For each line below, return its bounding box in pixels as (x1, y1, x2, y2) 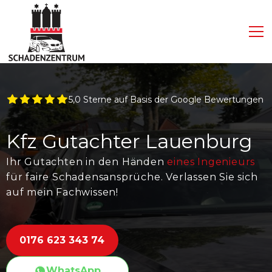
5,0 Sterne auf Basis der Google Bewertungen (68, 94, 263, 105)
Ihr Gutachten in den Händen (6, 156, 168, 168)
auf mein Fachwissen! (6, 186, 119, 198)
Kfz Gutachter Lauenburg (6, 129, 252, 153)
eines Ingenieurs (167, 156, 256, 168)
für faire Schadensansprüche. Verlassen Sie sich (6, 171, 258, 183)
